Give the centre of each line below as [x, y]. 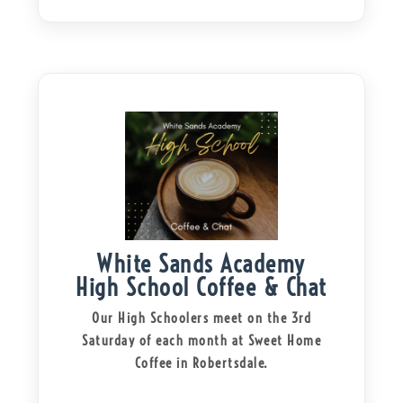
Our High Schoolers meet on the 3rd [201, 318]
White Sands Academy [201, 264]
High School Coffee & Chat [201, 287]
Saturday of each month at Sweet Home [201, 340]
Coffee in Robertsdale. [201, 363]
